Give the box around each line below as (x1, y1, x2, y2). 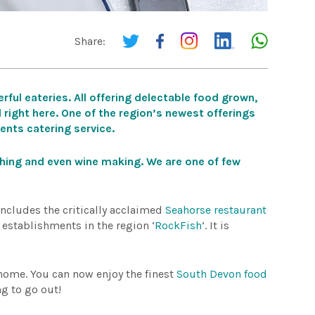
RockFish (155, 219, 202, 232)
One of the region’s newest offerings (61, 106, 256, 120)
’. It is (202, 219, 230, 232)
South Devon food (176, 267, 268, 281)
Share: (74, 34, 105, 48)
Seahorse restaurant (165, 203, 267, 217)
